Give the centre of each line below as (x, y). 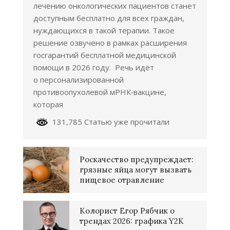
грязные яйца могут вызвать (136, 170)
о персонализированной (79, 80)
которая (48, 104)
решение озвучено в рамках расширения (110, 43)
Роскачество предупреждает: (137, 160)
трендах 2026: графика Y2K (132, 221)
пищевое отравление (122, 180)
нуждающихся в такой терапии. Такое (104, 31)
